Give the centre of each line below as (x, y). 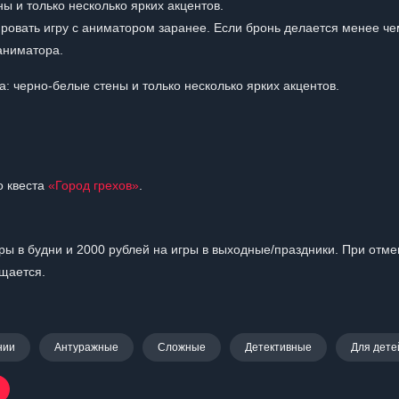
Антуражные (86, 347)
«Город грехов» (94, 185)
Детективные (278, 347)
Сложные (182, 347)
